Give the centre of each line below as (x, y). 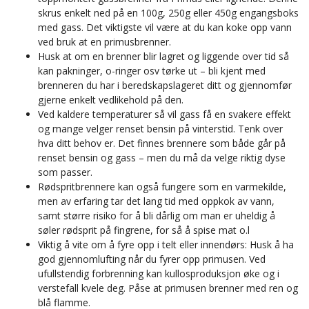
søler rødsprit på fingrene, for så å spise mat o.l (144, 230)
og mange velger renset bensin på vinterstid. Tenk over (160, 129)
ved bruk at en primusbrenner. (106, 42)
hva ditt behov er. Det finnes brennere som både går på (162, 143)
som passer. (67, 172)
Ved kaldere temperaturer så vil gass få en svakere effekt (165, 114)
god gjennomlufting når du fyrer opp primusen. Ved (152, 259)
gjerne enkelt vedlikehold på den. (112, 100)
